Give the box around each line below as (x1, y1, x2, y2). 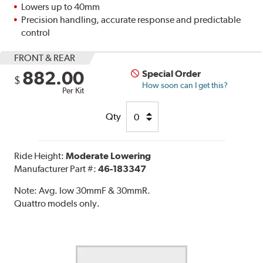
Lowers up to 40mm (21, 1, 100, 13)
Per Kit (62, 86, 85, 96)
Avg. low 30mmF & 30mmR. (39, 185, 151, 197)
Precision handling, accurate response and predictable (21, 14, 241, 26)
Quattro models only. (14, 198, 100, 210)
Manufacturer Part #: (14, 163, 99, 175)
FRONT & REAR (14, 52, 76, 64)
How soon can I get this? (142, 80, 228, 90)
